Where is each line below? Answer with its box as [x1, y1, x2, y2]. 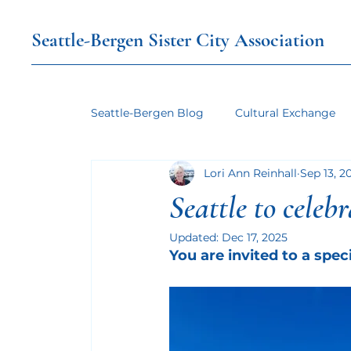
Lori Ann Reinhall [203, 165, 297, 180]
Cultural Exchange [234, 105, 335, 120]
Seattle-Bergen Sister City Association [31, 27, 325, 52]
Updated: [168, 230, 222, 245]
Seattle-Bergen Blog [90, 105, 204, 120]
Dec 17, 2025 [221, 230, 288, 245]
